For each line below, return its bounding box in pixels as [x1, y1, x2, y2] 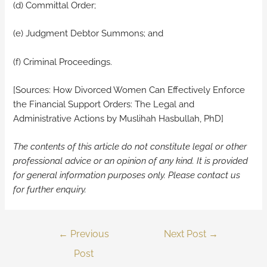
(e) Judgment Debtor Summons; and [13, 28, 164, 39]
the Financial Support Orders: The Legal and [13, 98, 195, 109]
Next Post [164, 228, 209, 240]
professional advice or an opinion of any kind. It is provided [13, 156, 249, 166]
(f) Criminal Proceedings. [13, 56, 113, 67]
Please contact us [168, 170, 241, 181]
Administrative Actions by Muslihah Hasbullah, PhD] [13, 113, 224, 123]
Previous [67, 228, 109, 240]
